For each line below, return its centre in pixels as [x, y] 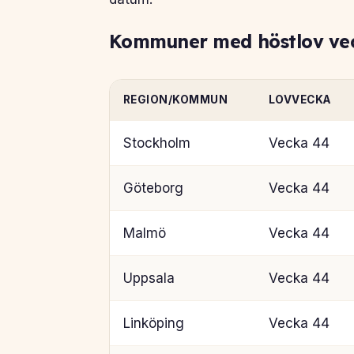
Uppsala [149, 278]
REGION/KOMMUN [175, 99]
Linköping [153, 323]
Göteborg [153, 188]
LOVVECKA [299, 99]
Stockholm [156, 143]
